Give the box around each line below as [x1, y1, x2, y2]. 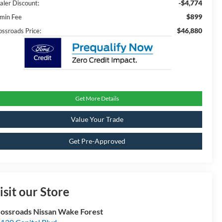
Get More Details [75, 95, 119, 103]
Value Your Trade [70, 115, 123, 124]
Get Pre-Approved [68, 137, 125, 146]
